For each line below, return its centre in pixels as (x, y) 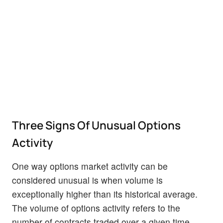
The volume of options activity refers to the (96, 208)
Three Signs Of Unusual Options (96, 125)
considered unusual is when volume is (87, 180)
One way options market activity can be (90, 166)
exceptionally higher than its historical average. (105, 194)
